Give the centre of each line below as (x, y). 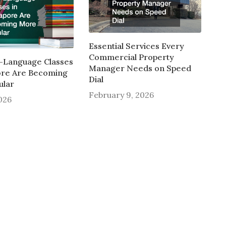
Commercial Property (131, 57)
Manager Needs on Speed (140, 68)
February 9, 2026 (121, 95)
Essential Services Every (136, 46)
